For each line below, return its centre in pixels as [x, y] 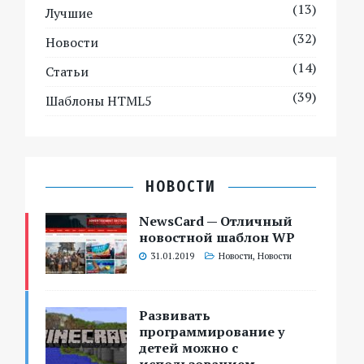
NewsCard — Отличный [216, 221]
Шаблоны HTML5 [99, 101]
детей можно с [189, 348]
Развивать [175, 316]
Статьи [67, 72]
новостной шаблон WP [217, 238]
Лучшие [69, 13]
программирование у [212, 332]
